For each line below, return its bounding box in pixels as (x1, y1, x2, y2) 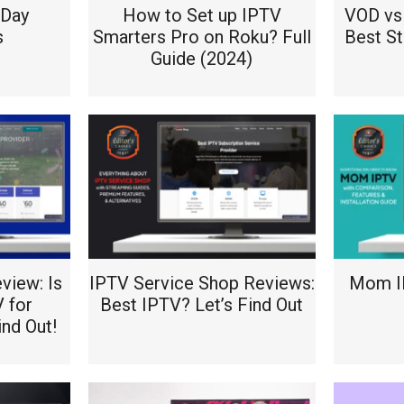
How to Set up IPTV (122, 5, 281, 26)
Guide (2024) (151, 48, 253, 69)
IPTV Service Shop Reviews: (88, 272, 315, 294)
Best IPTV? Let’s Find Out (100, 294, 304, 316)
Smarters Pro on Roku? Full (92, 26, 311, 48)
